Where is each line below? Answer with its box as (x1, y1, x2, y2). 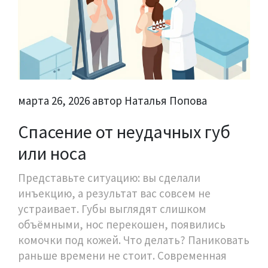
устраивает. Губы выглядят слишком (18, 202, 206, 217)
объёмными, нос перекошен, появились (18, 217, 226, 232)
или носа (18, 142, 87, 165)
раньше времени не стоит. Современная (18, 248, 227, 263)
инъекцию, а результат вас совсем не (18, 186, 211, 201)
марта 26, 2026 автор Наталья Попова (18, 93, 207, 108)
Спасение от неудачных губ (18, 120, 230, 144)
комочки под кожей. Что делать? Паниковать (18, 233, 249, 248)
